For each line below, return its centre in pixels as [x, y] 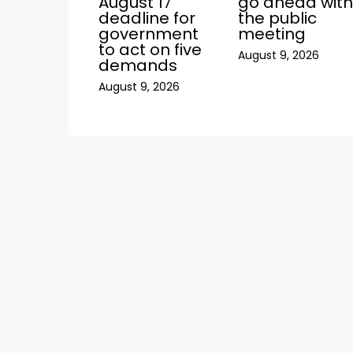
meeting [272, 33]
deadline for [147, 18]
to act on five [150, 49]
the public [278, 18]
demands [137, 65]
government [148, 33]
